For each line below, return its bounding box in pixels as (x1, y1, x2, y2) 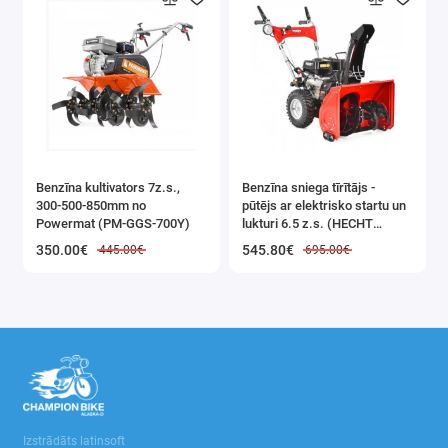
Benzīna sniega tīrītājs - (242, 179, 375, 195)
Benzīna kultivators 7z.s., (36, 179, 180, 195)
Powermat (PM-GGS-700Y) (36, 215, 190, 231)
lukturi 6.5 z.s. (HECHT (242, 215, 373, 231)
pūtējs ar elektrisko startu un (242, 197, 406, 213)
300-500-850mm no (36, 197, 146, 213)
